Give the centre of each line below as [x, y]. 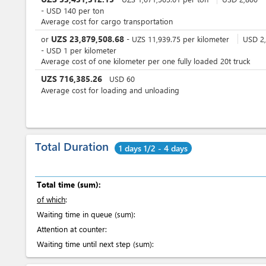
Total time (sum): [69, 184]
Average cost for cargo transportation [107, 21]
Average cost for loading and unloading [110, 90]
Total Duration [72, 146]
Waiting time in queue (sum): [86, 214]
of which [51, 199]
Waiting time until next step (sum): [95, 243]
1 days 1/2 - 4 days [153, 148]
